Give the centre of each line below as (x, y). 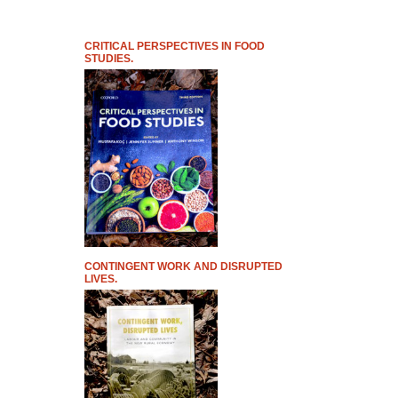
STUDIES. (108, 59)
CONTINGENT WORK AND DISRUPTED (183, 267)
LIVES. (100, 279)
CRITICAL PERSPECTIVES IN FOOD (174, 46)
